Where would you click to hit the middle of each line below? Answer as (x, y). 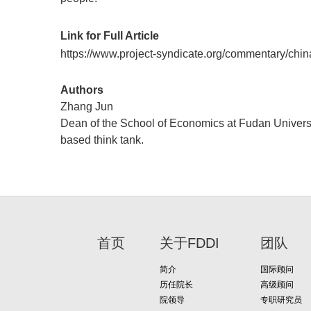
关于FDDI (189, 243)
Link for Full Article (110, 36)
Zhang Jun (87, 107)
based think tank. (102, 140)
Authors (82, 90)
